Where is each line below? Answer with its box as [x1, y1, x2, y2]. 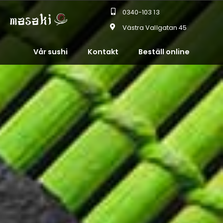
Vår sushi [33, 47, 68, 57]
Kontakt [88, 47, 118, 57]
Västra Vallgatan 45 [122, 23, 187, 32]
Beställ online [138, 47, 190, 57]
